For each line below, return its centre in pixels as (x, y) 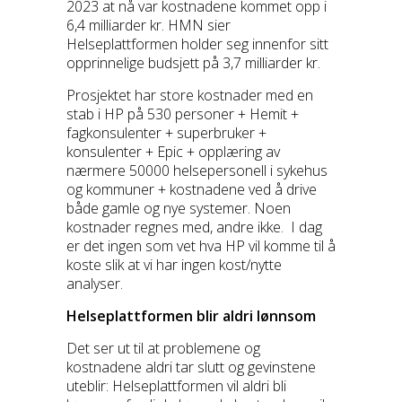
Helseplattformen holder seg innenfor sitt (197, 44)
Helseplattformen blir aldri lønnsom (191, 316)
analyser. (95, 284)
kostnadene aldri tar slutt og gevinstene (191, 367)
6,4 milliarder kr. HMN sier (149, 26)
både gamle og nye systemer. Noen (179, 209)
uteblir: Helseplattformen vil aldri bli (176, 386)
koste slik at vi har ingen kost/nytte (174, 265)
